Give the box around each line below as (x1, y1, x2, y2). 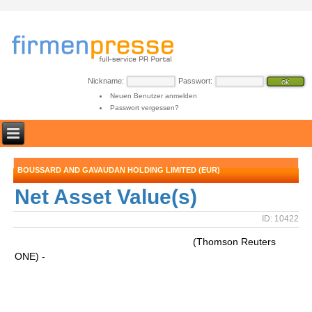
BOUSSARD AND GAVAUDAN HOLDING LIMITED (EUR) (17, 166, 221, 174)
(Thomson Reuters (193, 236, 276, 247)
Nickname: (88, 77, 124, 85)
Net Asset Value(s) (15, 185, 198, 208)
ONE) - (15, 251, 46, 262)
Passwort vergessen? (109, 104, 179, 111)
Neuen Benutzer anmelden (109, 92, 197, 100)
